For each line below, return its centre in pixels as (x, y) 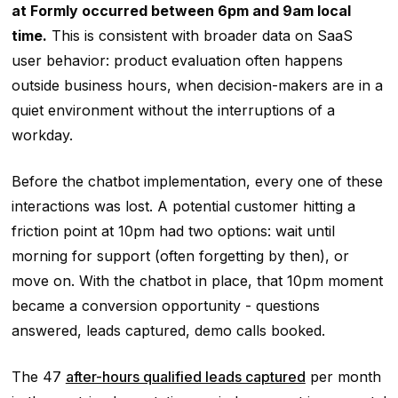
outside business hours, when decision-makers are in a (197, 85)
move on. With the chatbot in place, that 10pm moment (197, 280)
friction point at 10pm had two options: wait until (173, 231)
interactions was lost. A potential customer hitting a (183, 206)
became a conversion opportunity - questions (165, 305)
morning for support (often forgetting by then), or (180, 255)
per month (343, 376)
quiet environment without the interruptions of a (173, 110)
